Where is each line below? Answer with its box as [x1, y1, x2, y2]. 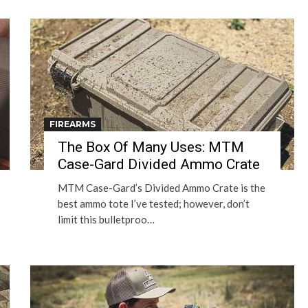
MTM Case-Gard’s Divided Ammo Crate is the [58, 181, 265, 194]
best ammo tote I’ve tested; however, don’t [58, 197, 250, 210]
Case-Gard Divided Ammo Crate [58, 156, 260, 173]
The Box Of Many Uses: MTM [58, 139, 244, 155]
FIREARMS [49, 119, 96, 129]
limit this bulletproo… [58, 213, 155, 225]
